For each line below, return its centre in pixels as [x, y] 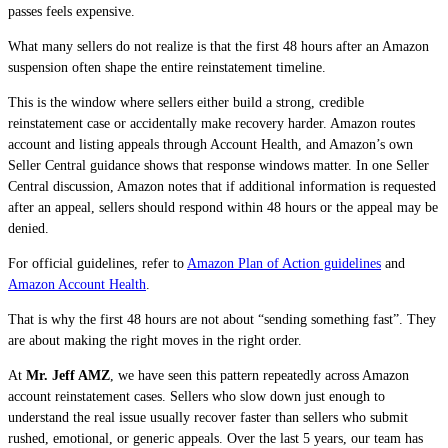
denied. [28, 229]
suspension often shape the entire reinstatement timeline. [167, 68]
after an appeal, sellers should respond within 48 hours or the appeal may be [223, 208]
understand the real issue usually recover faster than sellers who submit [208, 418]
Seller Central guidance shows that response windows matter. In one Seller [218, 166]
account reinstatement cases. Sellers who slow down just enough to [196, 397]
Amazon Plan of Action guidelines [284, 264]
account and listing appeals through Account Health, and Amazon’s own [210, 145]
